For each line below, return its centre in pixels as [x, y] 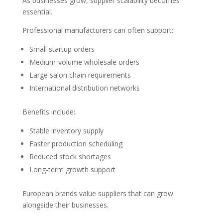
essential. [37, 12]
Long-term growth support [72, 169]
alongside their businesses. [65, 205]
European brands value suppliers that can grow [98, 193]
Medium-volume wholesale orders [84, 62]
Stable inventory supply [66, 131]
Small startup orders [62, 49]
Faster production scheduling [76, 144]
